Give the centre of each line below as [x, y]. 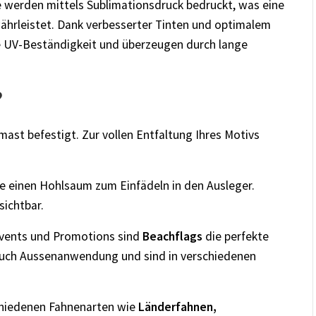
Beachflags [172, 236]
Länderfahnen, [177, 306]
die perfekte [236, 236]
